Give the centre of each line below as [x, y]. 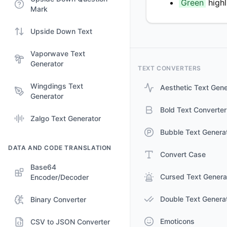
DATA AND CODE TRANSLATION [60, 148]
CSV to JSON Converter [70, 222]
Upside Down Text [61, 31]
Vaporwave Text [58, 53]
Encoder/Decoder [60, 177]
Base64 [43, 167]
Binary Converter [58, 199]
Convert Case [183, 154]
